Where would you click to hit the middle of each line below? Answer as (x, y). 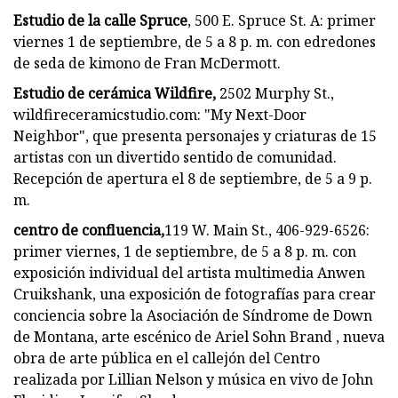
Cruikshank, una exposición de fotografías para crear (195, 294)
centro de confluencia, (89, 230)
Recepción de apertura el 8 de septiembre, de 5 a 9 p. (193, 178)
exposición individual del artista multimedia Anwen (189, 272)
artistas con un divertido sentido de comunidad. (175, 157)
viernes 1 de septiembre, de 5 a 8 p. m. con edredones (195, 41)
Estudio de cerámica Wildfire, (115, 93)
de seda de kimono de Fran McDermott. (147, 63)
